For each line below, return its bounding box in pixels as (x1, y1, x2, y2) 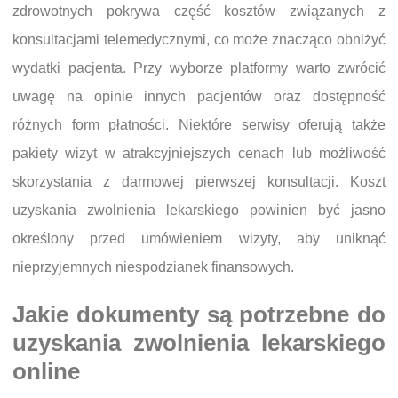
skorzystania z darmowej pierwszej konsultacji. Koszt (12, 174, 386, 190)
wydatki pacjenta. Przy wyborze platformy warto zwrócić (12, 60, 386, 76)
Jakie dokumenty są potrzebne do (12, 302, 386, 328)
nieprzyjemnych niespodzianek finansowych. (12, 259, 294, 275)
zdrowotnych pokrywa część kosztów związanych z (12, 4, 386, 20)
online (12, 359, 80, 385)
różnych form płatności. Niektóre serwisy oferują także (12, 117, 386, 133)
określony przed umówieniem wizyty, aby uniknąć (12, 231, 386, 247)
